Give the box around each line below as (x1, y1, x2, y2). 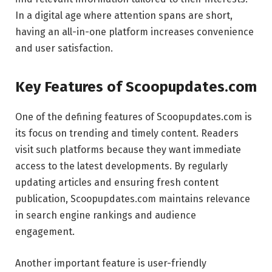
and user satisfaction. (15, 42, 113, 54)
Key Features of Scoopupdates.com (15, 78, 257, 96)
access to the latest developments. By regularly (15, 160, 228, 172)
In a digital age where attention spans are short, (15, 9, 233, 21)
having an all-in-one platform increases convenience (15, 25, 254, 38)
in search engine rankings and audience (15, 209, 196, 222)
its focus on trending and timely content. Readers (15, 127, 239, 140)
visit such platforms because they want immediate (15, 144, 241, 156)
